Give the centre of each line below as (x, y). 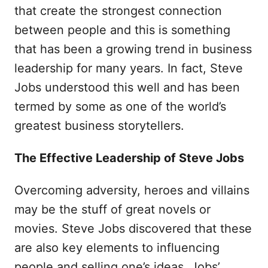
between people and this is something (122, 30)
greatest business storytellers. (99, 126)
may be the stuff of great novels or (112, 209)
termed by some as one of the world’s (120, 106)
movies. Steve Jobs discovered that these (133, 229)
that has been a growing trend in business (133, 49)
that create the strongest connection (118, 11)
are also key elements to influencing (117, 248)
